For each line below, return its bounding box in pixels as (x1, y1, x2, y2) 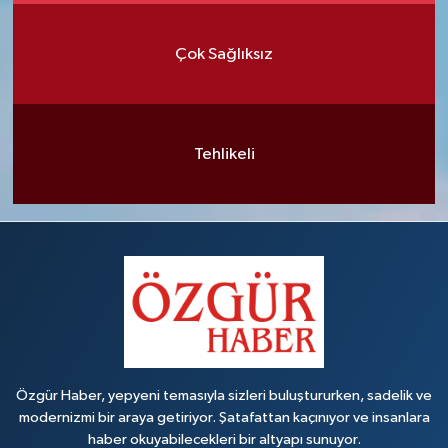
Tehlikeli (193, 145, 255, 163)
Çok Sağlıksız (175, 45, 273, 63)
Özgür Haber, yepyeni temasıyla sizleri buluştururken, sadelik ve (16, 388, 432, 403)
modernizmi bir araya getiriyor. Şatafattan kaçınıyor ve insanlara (18, 410, 430, 425)
